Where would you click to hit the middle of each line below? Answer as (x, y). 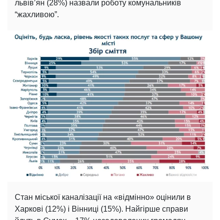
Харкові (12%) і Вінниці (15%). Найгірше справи (101, 209)
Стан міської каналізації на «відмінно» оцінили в (103, 197)
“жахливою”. (37, 15)
